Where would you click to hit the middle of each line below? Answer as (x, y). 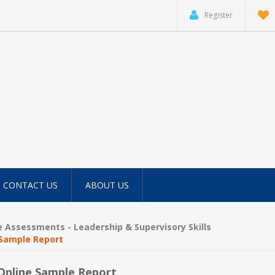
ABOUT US (107, 185)
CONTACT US (30, 185)
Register (219, 15)
